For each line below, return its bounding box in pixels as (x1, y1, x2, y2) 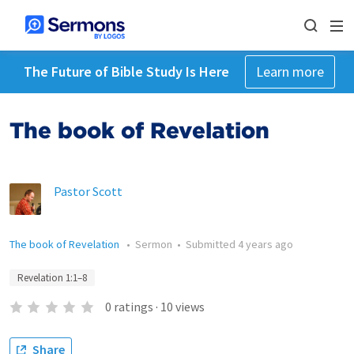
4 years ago (238, 237, 293, 251)
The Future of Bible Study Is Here (23, 62, 229, 81)
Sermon (135, 237, 172, 251)
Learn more (255, 62, 324, 81)
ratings (113, 299, 153, 314)
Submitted (186, 237, 238, 251)
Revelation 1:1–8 (17, 271, 87, 284)
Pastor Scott (54, 183, 122, 199)
